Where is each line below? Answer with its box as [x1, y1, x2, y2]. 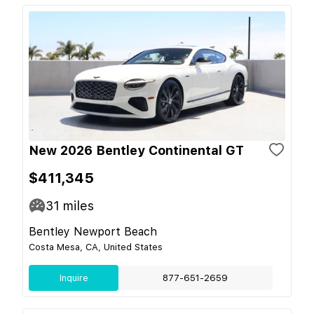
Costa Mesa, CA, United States [29, 241, 163, 252]
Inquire [59, 272, 88, 283]
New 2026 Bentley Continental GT [29, 142, 244, 158]
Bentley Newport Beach [29, 224, 157, 238]
